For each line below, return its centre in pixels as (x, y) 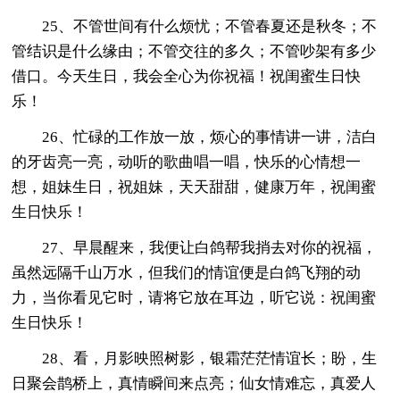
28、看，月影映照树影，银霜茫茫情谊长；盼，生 (210, 358)
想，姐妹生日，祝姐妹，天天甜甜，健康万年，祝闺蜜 (194, 187)
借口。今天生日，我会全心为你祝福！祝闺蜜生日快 (187, 76)
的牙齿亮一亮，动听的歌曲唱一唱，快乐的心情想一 (187, 162)
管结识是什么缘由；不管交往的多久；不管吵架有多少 (194, 51)
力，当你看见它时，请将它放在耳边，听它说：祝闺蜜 (194, 297)
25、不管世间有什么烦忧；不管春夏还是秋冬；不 (210, 26)
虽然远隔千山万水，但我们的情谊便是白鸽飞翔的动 (187, 272)
